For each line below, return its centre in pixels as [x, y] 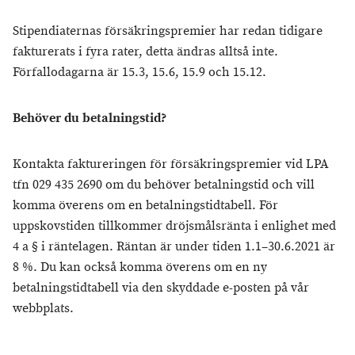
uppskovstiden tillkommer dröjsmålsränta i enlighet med [174, 226]
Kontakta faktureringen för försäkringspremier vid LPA [171, 164]
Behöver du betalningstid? [90, 118]
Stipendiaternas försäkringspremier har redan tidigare [168, 31]
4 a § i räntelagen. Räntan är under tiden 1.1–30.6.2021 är [174, 247]
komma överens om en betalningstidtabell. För [145, 206]
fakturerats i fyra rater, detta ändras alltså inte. [145, 52]
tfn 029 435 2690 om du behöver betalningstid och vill [164, 185]
